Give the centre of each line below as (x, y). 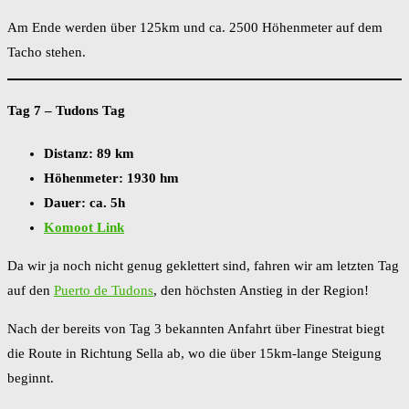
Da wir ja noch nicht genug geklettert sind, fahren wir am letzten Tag (203, 265)
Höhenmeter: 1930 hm (111, 178)
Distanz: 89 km (89, 153)
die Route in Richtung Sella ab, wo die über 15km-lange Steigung (194, 353)
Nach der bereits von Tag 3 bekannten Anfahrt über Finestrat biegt (196, 328)
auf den (31, 290)
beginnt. (31, 378)
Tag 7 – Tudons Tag (66, 110)
